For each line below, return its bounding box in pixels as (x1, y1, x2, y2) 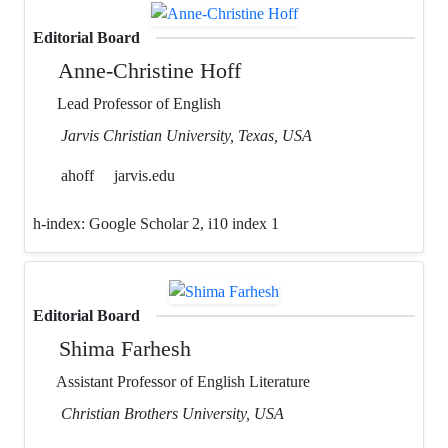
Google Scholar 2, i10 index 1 (89, 214, 283, 234)
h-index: (33, 214, 89, 234)
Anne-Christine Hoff (53, 58, 242, 84)
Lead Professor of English (53, 94, 221, 114)
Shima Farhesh (53, 335, 192, 361)
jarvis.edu (114, 166, 175, 186)
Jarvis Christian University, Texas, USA (61, 126, 312, 146)
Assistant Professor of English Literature (53, 371, 310, 391)
